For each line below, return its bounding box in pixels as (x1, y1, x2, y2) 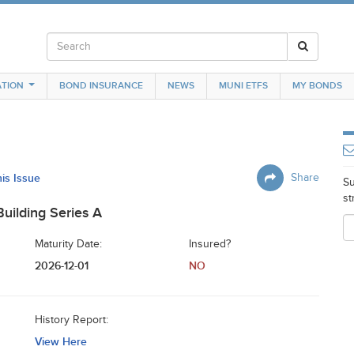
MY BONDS (292, 80, 342, 92)
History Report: (35, 314, 108, 326)
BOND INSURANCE (59, 80, 143, 92)
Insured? (189, 238, 231, 250)
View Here (35, 335, 87, 348)
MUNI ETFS (219, 80, 268, 92)
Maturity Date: (35, 238, 102, 250)
